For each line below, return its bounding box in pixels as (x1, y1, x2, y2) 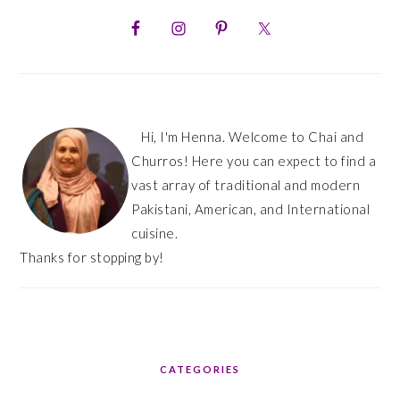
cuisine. (131, 224, 179, 241)
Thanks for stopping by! (20, 248, 164, 265)
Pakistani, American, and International (131, 200, 371, 217)
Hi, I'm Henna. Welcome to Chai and (141, 128, 364, 145)
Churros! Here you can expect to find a (131, 152, 377, 169)
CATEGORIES (160, 362, 240, 375)
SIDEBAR (19, 14, 108, 36)
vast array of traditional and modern (131, 176, 361, 193)
